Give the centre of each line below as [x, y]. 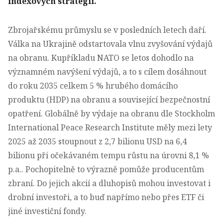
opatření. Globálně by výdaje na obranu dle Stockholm [111, 113]
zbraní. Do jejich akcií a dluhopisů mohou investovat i [109, 183]
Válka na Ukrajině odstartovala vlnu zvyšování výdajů [110, 44]
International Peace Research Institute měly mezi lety [110, 127]
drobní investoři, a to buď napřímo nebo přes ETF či [106, 197]
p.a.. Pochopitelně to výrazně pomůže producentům [106, 169]
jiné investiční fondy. [48, 211]
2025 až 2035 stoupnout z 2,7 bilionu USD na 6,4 [97, 141]
